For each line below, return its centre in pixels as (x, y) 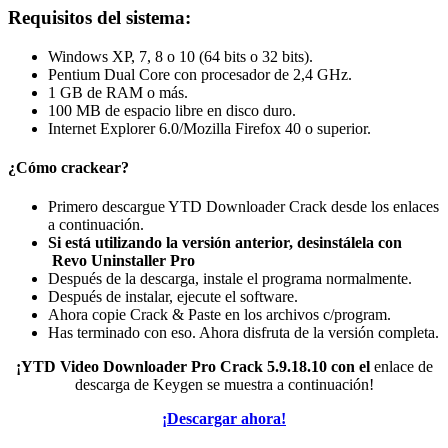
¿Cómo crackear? (68, 168)
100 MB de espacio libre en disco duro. (172, 110)
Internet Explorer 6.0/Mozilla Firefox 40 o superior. (209, 128)
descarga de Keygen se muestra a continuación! (224, 385)
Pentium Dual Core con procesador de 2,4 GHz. (200, 74)
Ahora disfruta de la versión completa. (319, 333)
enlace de (401, 367)
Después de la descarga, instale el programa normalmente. (230, 279)
